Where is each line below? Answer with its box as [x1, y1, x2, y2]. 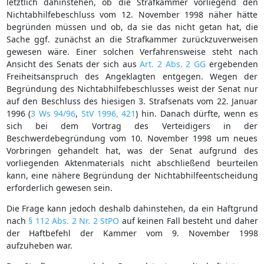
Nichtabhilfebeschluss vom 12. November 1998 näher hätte [6, 8, 258, 20]
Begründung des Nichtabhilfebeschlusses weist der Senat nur [6, 82, 258, 94]
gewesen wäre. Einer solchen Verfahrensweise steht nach [6, 45, 258, 57]
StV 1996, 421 [81, 107, 136, 119]
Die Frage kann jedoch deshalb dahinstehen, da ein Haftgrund [6, 202, 258, 214]
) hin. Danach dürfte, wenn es [136, 107, 258, 119]
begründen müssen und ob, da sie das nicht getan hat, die [6, 21, 258, 32]
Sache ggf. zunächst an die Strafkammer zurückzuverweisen [6, 33, 258, 45]
